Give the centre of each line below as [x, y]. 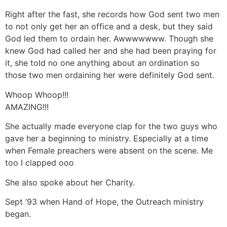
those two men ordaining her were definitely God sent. [110, 75]
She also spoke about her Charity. [70, 182]
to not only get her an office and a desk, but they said [109, 27]
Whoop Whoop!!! [37, 94]
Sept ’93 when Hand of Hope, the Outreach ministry [104, 201]
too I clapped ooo [40, 163]
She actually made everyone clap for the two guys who [111, 126]
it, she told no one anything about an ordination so [102, 63]
